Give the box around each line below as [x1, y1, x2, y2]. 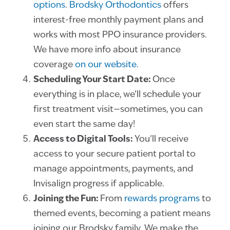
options [33, 1, 65, 10]
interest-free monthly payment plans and [33, 16, 203, 25]
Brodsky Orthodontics [69, 1, 161, 10]
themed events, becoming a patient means [33, 209, 210, 219]
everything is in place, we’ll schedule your [33, 90, 201, 100]
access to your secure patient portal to [33, 150, 196, 159]
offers [161, 1, 188, 10]
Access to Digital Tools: [33, 135, 135, 144]
